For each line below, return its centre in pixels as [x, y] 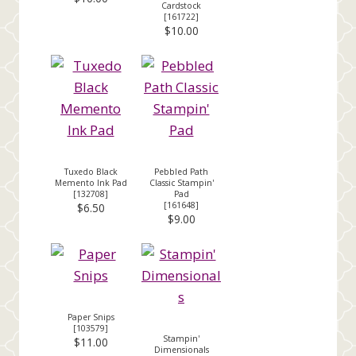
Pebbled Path [181, 171]
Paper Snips [91, 317]
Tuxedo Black [91, 171]
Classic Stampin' [181, 182]
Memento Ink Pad [91, 182]
